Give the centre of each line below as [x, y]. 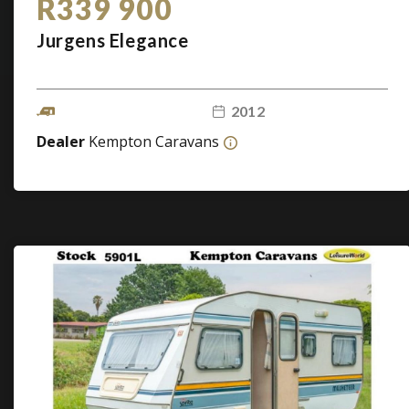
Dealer [63, 142]
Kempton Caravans [154, 142]
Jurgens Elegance [113, 40]
